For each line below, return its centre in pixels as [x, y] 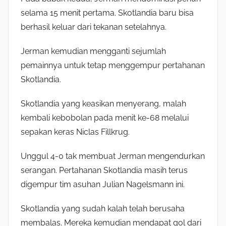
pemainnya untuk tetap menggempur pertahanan [113, 66]
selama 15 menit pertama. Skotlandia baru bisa [107, 13]
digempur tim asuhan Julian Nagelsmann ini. [103, 185]
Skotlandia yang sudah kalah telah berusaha [103, 209]
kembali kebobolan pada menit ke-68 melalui [105, 118]
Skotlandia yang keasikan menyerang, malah [103, 104]
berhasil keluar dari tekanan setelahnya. [94, 27]
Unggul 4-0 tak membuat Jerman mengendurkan [113, 156]
